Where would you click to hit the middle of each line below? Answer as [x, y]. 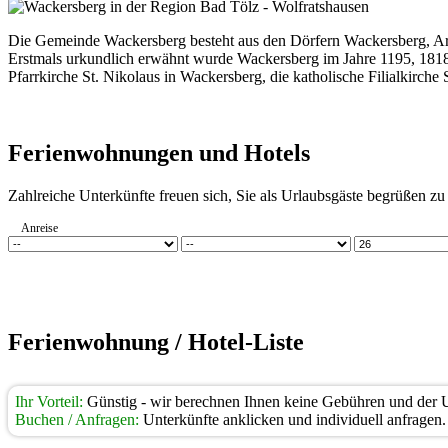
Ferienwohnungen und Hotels [159, 152]
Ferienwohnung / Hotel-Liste [156, 342]
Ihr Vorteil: [49, 402]
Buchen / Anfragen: [77, 420]
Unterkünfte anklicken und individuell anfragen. [292, 420]
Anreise [88, 227]
